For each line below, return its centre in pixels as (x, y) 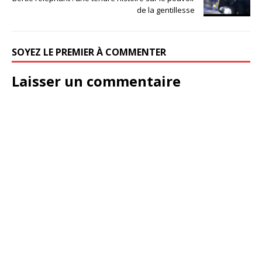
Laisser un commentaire (96, 81)
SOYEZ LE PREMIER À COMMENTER (89, 52)
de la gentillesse (166, 10)
